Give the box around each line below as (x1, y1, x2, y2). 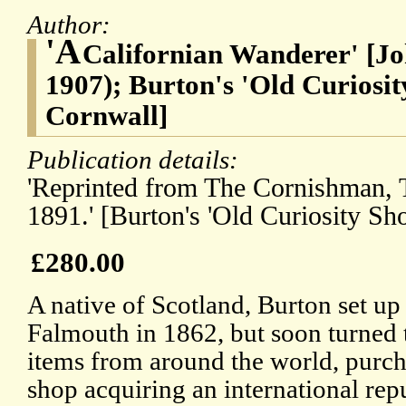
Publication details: (27, 145, 245, 175)
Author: (27, 10, 117, 40)
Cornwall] (45, 100, 168, 132)
